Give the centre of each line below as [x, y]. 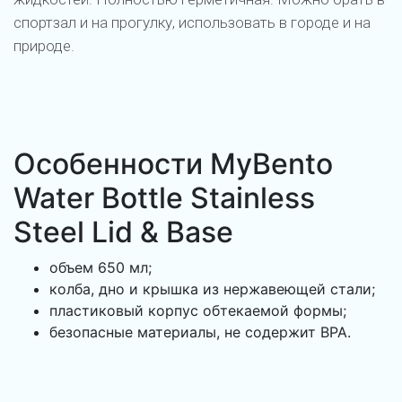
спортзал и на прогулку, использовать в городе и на [192, 23]
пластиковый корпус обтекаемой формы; [198, 311]
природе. [46, 46]
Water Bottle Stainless [164, 198]
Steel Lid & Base [123, 232]
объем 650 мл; [100, 268]
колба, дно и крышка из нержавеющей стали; [212, 289]
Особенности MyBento [173, 164]
